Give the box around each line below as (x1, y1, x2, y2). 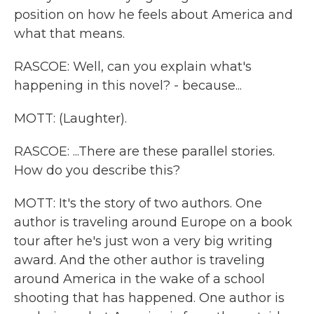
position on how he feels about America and (14, 7, 293, 22)
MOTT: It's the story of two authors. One (14, 196, 262, 211)
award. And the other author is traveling (14, 252, 265, 268)
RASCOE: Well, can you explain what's (14, 59, 252, 74)
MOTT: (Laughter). (14, 111, 127, 126)
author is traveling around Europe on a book (14, 214, 292, 230)
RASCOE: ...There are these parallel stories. (14, 144, 275, 159)
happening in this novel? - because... (14, 78, 242, 93)
